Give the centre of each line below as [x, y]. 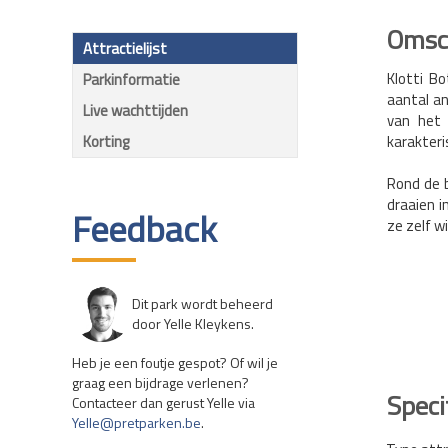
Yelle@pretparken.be [136, 423]
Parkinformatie [131, 80]
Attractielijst [125, 49]
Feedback [144, 229]
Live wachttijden [135, 111]
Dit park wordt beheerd [202, 304]
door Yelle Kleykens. [193, 324]
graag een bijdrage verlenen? [160, 383]
